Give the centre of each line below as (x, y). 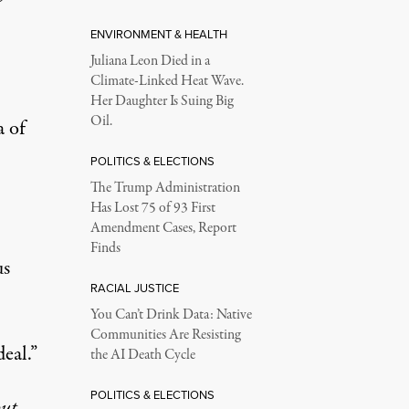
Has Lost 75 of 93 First (152, 208)
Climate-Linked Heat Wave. (167, 81)
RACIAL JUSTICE (134, 288)
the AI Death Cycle (142, 355)
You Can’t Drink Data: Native (171, 315)
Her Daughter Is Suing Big (162, 101)
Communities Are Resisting (165, 335)
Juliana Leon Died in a (150, 61)
